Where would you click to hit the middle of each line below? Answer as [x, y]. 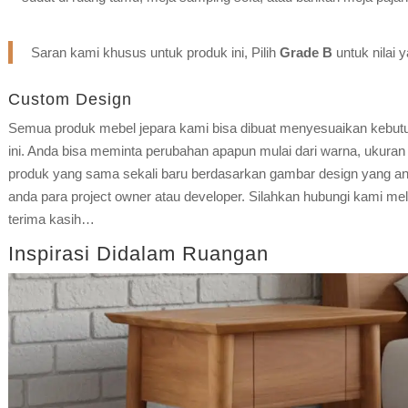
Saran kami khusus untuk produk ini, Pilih [155, 52]
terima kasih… [51, 219]
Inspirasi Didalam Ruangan [138, 253]
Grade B [306, 52]
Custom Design [70, 99]
